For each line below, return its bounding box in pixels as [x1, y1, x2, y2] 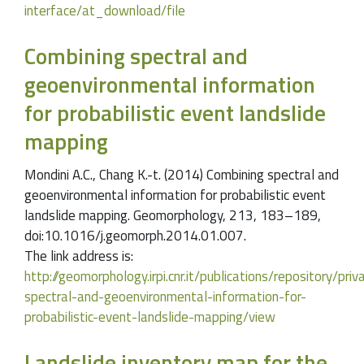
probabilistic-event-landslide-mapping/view [24, 306, 275, 328]
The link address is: [24, 245, 133, 267]
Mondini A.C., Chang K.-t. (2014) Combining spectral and [24, 164, 339, 186]
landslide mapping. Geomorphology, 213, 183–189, [24, 205, 321, 227]
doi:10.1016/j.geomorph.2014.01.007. [24, 225, 246, 247]
